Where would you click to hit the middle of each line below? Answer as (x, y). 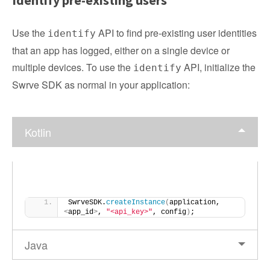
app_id (81, 212)
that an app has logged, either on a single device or (121, 50)
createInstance (136, 202)
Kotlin (38, 132)
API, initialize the (218, 67)
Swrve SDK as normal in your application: (101, 85)
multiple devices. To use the (73, 67)
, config (169, 212)
